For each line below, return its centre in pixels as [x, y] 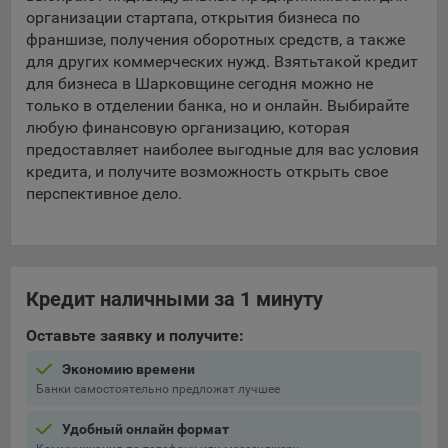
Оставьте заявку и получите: [135, 335]
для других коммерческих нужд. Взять [171, 61]
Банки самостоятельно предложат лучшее [158, 389]
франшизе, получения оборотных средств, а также [215, 39]
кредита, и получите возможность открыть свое [207, 171]
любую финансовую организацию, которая [188, 127]
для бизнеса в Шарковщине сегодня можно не [199, 83]
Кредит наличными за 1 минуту [174, 299]
